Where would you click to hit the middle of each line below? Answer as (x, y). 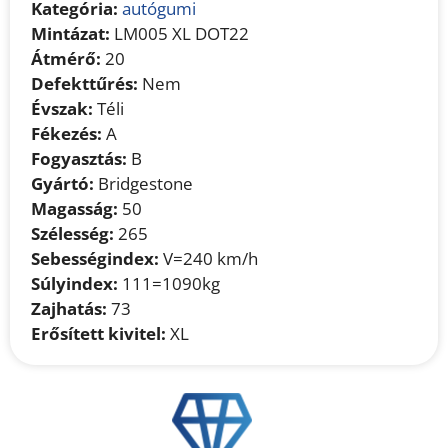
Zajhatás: (69, 308)
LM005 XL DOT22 (180, 33)
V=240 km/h (209, 258)
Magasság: (75, 208)
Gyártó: (63, 183)
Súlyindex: (75, 283)
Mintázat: (71, 33)
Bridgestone (144, 183)
